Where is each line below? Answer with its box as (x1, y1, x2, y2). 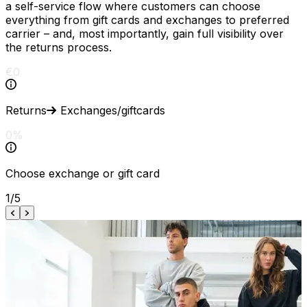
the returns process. (5, 40, 112, 55)
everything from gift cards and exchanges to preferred (5, 13, 289, 27)
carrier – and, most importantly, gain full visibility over (5, 27, 284, 41)
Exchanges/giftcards (60, 103, 165, 118)
